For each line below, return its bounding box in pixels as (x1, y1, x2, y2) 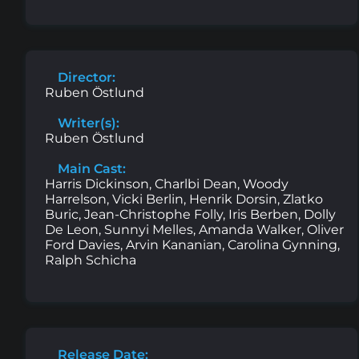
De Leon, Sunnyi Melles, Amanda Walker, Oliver (45, 222, 344, 238)
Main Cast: (54, 161, 126, 177)
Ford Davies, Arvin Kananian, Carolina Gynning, (45, 237, 340, 253)
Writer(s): (54, 115, 119, 131)
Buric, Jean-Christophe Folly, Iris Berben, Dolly (45, 207, 336, 223)
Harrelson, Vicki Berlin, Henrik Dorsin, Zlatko (45, 192, 323, 208)
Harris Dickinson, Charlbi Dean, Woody (45, 176, 288, 192)
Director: (54, 70, 115, 86)
